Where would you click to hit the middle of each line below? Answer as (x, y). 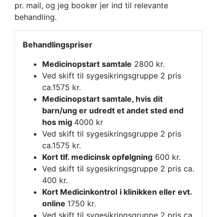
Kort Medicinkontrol (80, 192)
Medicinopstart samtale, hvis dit (102, 99)
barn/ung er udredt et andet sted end (113, 110)
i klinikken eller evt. (156, 192)
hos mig (58, 122)
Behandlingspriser (58, 44)
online (55, 203)
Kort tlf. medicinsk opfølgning (97, 157)
